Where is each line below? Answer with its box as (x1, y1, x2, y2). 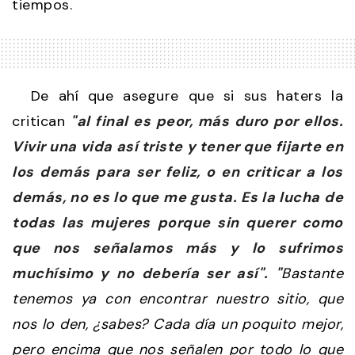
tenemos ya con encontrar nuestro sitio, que (12, 288, 343, 308)
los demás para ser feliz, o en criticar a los (12, 162, 343, 181)
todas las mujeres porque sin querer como (12, 212, 343, 232)
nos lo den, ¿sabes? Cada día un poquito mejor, (12, 314, 343, 334)
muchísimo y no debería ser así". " (12, 263, 281, 283)
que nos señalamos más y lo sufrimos (12, 238, 343, 258)
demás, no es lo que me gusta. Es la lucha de (12, 187, 343, 207)
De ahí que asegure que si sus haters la (12, 86, 343, 105)
